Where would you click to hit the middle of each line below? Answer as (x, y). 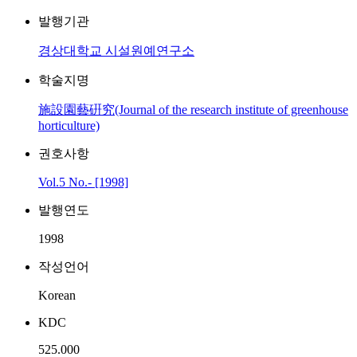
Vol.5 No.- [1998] (83, 182)
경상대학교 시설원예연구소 (116, 51)
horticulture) (69, 126)
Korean (57, 295)
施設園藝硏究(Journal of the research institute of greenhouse (193, 110)
